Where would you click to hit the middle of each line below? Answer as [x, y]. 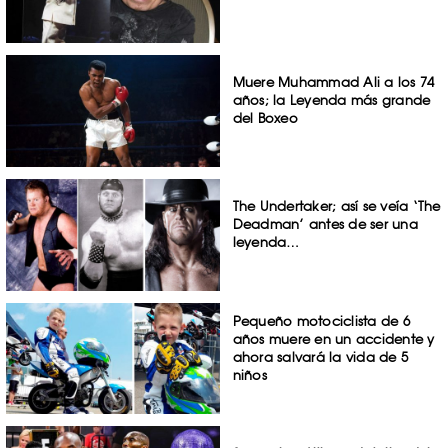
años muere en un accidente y [333, 338]
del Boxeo [265, 118]
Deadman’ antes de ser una [325, 223]
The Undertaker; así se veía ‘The [336, 205]
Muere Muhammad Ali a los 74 [333, 82]
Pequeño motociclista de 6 [321, 320]
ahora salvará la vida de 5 [320, 356]
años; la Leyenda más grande [331, 100]
